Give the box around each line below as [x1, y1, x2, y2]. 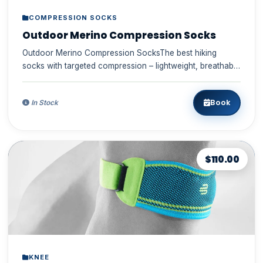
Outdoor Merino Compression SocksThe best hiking [22, 48, 217, 58]
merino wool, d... [22, 73, 84, 83]
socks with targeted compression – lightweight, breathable [22, 60, 240, 70]
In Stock [29, 98, 58, 107]
